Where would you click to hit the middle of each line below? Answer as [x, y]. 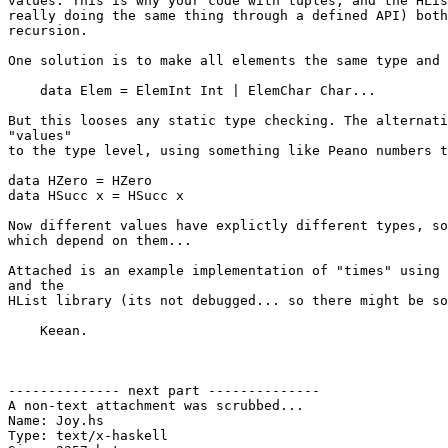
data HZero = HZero [80, 181]
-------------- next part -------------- [164, 391]
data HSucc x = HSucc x [96, 196]
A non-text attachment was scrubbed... [156, 406]
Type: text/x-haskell [88, 436]
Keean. [48, 331]
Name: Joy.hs [56, 421]
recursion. [48, 31]
